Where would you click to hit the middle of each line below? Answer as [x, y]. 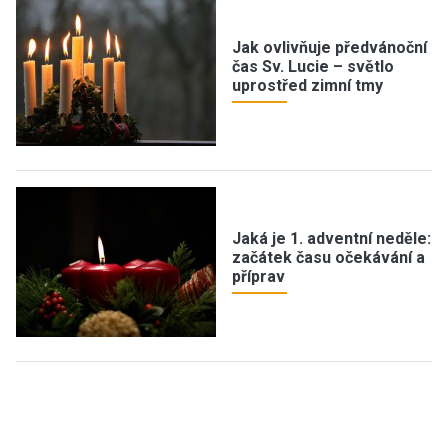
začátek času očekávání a [328, 257]
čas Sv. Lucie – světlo [313, 66]
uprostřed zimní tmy [307, 85]
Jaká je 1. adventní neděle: [331, 238]
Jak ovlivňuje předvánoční [329, 47]
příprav [258, 276]
